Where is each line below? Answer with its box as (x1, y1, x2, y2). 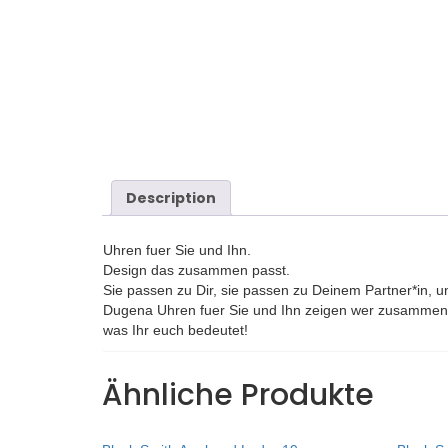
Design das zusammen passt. (103, 261, 290, 278)
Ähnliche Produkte (102, 373, 374, 416)
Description (126, 188, 216, 209)
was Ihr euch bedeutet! (103, 321, 248, 338)
